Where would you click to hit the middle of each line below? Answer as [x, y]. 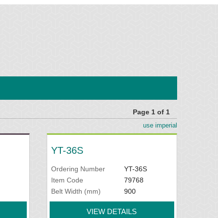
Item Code [67, 180]
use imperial [160, 125]
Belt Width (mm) [76, 191]
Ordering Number [78, 169]
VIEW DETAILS [112, 211]
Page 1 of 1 [151, 112]
